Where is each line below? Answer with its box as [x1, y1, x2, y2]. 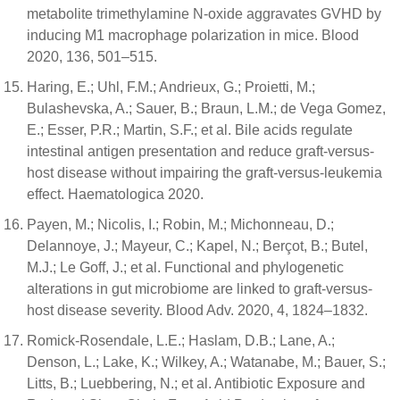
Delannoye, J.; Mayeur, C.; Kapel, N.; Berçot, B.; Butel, [27, 238, 368, 254]
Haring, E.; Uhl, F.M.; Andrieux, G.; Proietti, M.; [27, 79, 315, 95]
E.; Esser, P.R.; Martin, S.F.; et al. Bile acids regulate [27, 122, 353, 137]
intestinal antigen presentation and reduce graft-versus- [27, 144, 374, 159]
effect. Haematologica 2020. [27, 187, 204, 202]
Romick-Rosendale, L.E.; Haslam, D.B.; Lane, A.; [27, 333, 335, 348]
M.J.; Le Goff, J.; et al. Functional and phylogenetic [27, 260, 344, 275]
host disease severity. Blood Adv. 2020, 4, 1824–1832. [27, 303, 368, 318]
